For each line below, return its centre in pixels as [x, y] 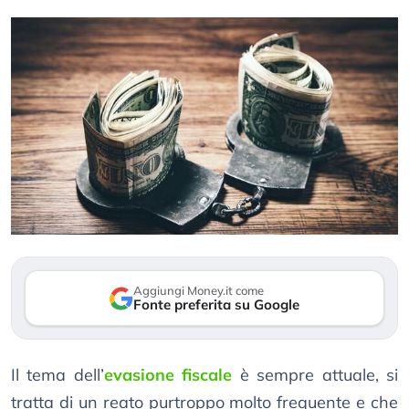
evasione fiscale [168, 375]
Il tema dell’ [58, 375]
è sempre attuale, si [315, 375]
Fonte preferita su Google [216, 305]
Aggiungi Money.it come [199, 291]
